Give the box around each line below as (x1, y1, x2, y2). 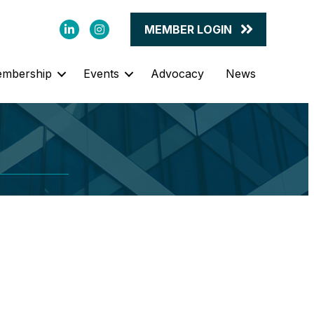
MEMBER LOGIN (144, 22, 232, 36)
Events (83, 67, 119, 81)
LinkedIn (59, 20, 104, 34)
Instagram (89, 20, 143, 34)
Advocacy (150, 67, 204, 81)
